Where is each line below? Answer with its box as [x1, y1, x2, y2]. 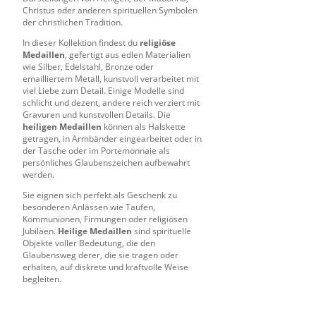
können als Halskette [102, 120, 186, 133]
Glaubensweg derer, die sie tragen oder [23, 248, 178, 261]
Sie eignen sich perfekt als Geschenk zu [23, 188, 177, 201]
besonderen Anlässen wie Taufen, [23, 200, 155, 213]
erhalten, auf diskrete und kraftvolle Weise [23, 260, 188, 273]
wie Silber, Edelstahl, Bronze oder [23, 60, 154, 73]
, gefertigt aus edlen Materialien [65, 48, 190, 61]
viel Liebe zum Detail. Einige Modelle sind [23, 84, 184, 97]
